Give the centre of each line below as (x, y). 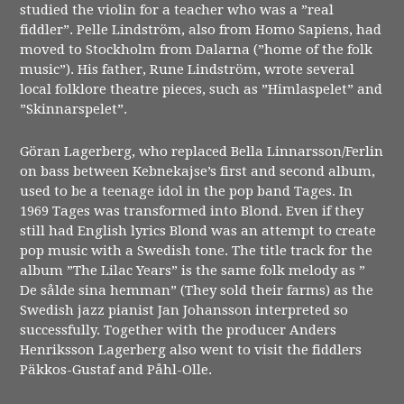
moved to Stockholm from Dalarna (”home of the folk (197, 50)
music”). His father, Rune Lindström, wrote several (188, 70)
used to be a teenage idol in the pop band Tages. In (187, 191)
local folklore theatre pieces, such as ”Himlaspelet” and (202, 90)
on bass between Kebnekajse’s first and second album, (198, 171)
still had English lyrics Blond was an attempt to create (198, 230)
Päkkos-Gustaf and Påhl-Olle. (116, 369)
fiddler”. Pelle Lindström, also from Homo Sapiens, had (201, 30)
